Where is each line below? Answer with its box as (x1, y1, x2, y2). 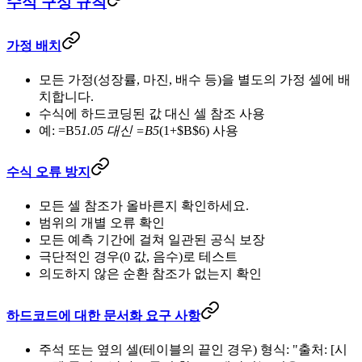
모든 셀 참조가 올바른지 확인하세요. (39, 199, 249, 213)
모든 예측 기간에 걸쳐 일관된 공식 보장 (39, 233, 265, 247)
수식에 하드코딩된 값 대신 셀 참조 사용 (39, 106, 265, 120)
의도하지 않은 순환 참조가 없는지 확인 (39, 267, 262, 281)
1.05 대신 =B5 (81, 123, 159, 137)
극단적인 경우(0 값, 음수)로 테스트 (39, 250, 238, 264)
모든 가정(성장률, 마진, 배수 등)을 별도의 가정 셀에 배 (39, 72, 351, 86)
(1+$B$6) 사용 (159, 123, 238, 137)
